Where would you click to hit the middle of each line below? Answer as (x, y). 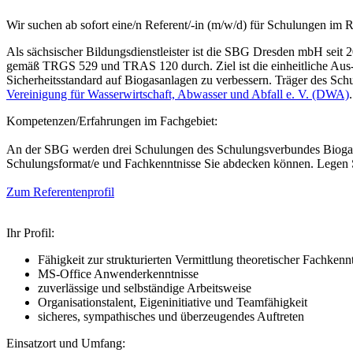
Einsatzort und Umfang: (66, 344)
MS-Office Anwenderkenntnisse (118, 274)
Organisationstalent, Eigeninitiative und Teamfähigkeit (173, 303)
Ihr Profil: (30, 233)
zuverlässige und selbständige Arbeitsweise (145, 288)
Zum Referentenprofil (60, 192)
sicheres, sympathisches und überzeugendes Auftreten (171, 317)
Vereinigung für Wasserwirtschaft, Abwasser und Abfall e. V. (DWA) (178, 95)
